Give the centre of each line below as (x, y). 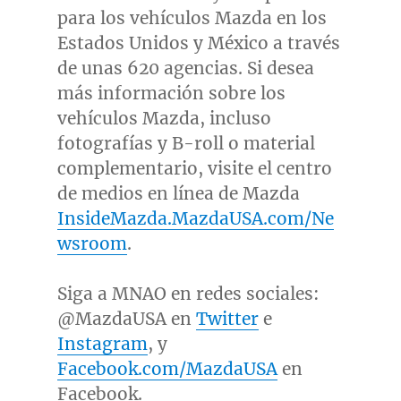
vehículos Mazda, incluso (164, 119)
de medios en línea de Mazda (178, 194)
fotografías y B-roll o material (186, 144)
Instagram (102, 344)
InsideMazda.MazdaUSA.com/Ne (195, 219)
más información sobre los (171, 94)
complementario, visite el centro (194, 169)
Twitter (227, 319)
